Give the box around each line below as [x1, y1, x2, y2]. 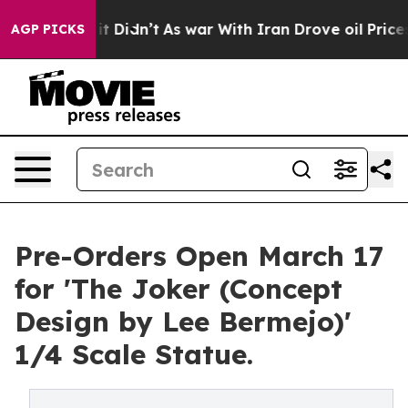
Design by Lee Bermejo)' [15, 304, 352, 339]
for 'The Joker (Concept [15, 271, 342, 306]
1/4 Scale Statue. [15, 337, 253, 372]
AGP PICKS [11, 21, 85, 37]
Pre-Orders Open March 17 [15, 239, 384, 273]
